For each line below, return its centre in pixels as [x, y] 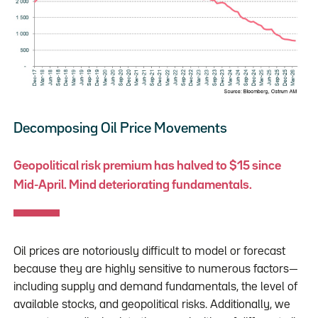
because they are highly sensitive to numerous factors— [155, 270]
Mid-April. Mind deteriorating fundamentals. [132, 185]
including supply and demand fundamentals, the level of [155, 287]
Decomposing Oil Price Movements [125, 128]
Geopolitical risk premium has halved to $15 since [147, 166]
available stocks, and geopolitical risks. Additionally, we [152, 305]
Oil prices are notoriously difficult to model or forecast [149, 252]
